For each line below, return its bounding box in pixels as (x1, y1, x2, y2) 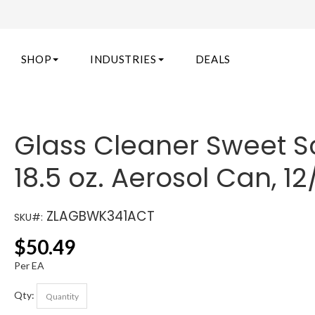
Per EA (14, 259, 45, 271)
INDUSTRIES (90, 53, 157, 65)
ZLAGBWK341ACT (43, 207, 155, 226)
